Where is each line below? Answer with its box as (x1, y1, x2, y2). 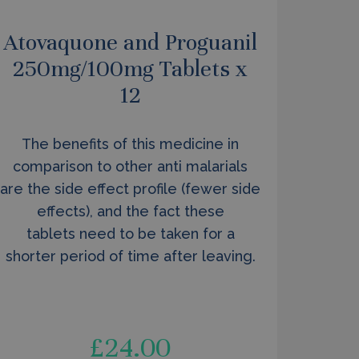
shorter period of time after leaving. (5, 248, 256, 264)
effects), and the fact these (36, 203, 224, 220)
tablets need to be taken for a (26, 225, 235, 242)
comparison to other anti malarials (13, 158, 248, 175)
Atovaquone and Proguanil (3, 29, 257, 56)
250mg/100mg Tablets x (13, 55, 248, 83)
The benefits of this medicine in (22, 135, 240, 152)
